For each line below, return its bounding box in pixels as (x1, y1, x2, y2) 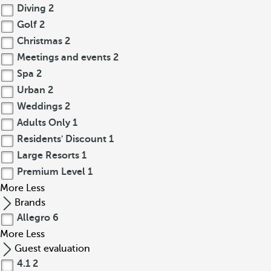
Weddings (15, 101, 65, 112)
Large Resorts (15, 150, 82, 161)
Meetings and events (15, 52, 113, 63)
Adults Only (15, 117, 73, 128)
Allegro (15, 212, 53, 223)
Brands (15, 197, 45, 208)
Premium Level (15, 166, 88, 177)
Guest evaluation (15, 243, 90, 254)
